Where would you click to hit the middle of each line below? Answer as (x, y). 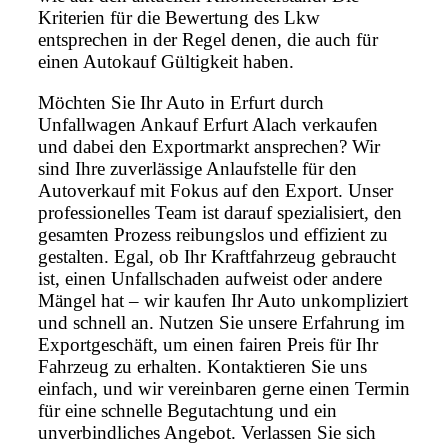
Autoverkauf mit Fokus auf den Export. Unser (215, 191)
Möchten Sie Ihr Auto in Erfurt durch (181, 103)
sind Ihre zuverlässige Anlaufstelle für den (197, 169)
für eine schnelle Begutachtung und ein (187, 411)
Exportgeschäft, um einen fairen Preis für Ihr (208, 345)
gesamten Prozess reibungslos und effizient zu (213, 235)
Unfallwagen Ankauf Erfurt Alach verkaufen (208, 125)
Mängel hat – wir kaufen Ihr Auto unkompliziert (223, 301)
